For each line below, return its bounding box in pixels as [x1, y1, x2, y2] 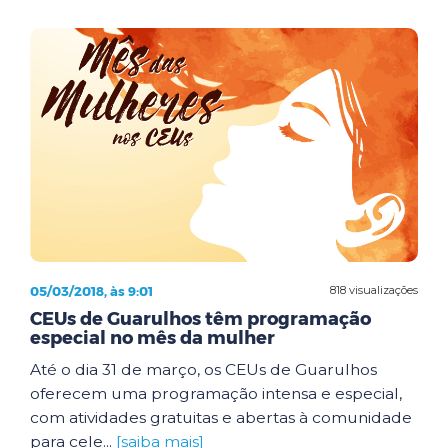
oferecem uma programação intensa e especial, [30, 383, 402, 403]
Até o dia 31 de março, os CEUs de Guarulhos [30, 359, 377, 379]
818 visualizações [330, 283, 418, 297]
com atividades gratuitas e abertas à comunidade [30, 407, 412, 427]
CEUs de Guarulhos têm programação [30, 307, 371, 330]
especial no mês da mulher [30, 326, 275, 349]
